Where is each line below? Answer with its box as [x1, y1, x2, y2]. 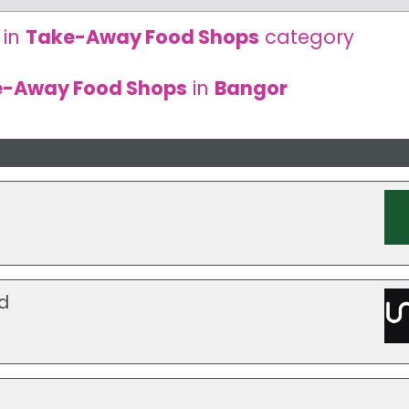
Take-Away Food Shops [25, 23, 259, 50]
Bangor [215, 74, 288, 101]
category [258, 23, 354, 50]
